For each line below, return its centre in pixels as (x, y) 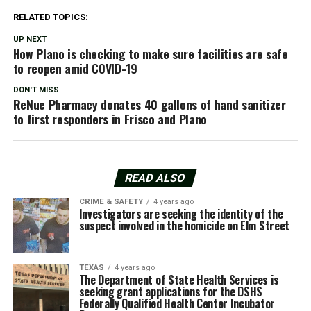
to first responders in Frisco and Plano (110, 118)
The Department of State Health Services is (179, 279)
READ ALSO (156, 178)
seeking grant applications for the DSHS (171, 291)
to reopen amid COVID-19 (75, 68)
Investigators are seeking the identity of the (181, 213)
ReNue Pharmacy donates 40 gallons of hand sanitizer (149, 104)
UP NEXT (30, 39)
